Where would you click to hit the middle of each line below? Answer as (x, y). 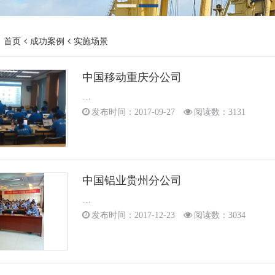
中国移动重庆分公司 (132, 77)
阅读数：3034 (220, 215)
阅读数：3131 (220, 112)
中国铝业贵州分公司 (132, 180)
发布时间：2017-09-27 (133, 112)
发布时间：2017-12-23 (133, 215)
